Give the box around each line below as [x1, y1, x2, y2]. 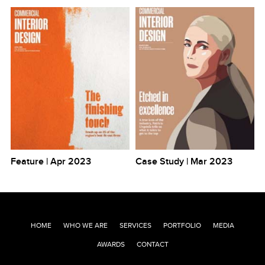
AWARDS [96, 240, 125, 249]
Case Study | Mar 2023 [135, 156, 233, 168]
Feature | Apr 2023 [11, 156, 92, 168]
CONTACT [136, 240, 169, 249]
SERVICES [119, 221, 151, 230]
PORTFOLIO [163, 221, 201, 230]
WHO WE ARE [63, 221, 108, 230]
